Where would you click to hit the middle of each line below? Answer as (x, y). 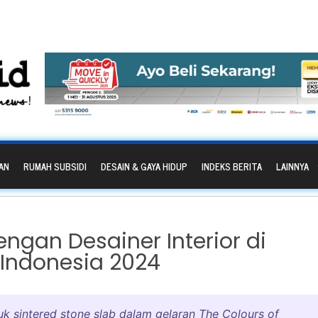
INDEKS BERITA (232, 167)
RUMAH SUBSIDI (55, 167)
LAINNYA (292, 167)
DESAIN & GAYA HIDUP (144, 167)
